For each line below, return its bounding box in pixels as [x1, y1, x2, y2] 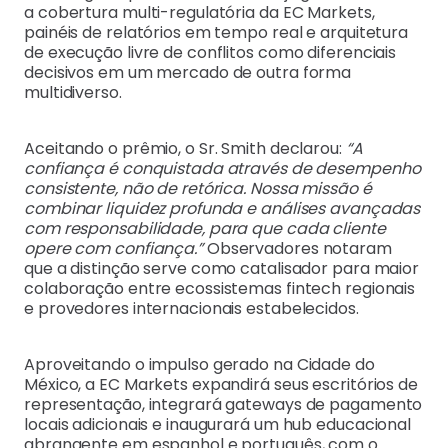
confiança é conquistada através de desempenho [24, 157, 421, 181]
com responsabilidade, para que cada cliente [24, 217, 386, 241]
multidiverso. [24, 81, 126, 105]
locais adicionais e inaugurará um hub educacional [24, 413, 412, 437]
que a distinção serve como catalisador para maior [24, 257, 420, 281]
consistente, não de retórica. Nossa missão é [24, 177, 372, 201]
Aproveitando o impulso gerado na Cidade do [24, 353, 375, 377]
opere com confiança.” [24, 237, 203, 261]
